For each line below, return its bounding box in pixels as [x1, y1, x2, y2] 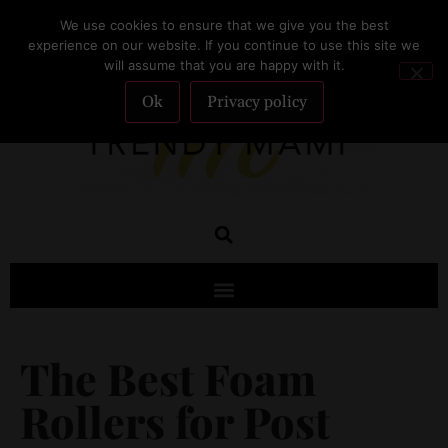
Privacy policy [206, 92, 307, 112]
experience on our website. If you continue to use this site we [28, 37, 420, 53]
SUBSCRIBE [188, 24, 260, 43]
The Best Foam [20, 349, 316, 407]
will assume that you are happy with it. [103, 57, 345, 73]
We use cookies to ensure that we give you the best [59, 17, 389, 33]
